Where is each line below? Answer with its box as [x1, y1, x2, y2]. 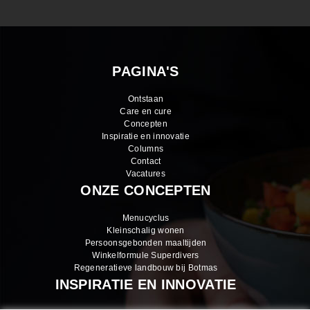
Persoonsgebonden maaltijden [84, 238, 207, 248]
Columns [128, 144, 164, 154]
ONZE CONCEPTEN [80, 183, 211, 199]
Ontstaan [127, 94, 164, 104]
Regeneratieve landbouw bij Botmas [73, 263, 218, 273]
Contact [130, 156, 161, 167]
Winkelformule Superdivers [92, 250, 199, 261]
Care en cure [120, 107, 172, 117]
